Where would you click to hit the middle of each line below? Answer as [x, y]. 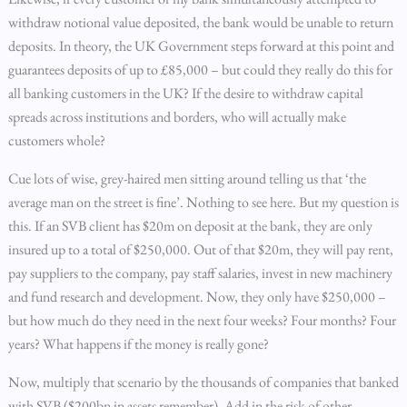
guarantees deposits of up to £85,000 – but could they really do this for [200, 69]
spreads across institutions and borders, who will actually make [177, 117]
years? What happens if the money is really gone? [138, 344]
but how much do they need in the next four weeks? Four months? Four [202, 320]
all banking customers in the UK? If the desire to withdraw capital [185, 93]
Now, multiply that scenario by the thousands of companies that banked [203, 382]
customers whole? [56, 140]
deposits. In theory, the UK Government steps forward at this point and [201, 46]
